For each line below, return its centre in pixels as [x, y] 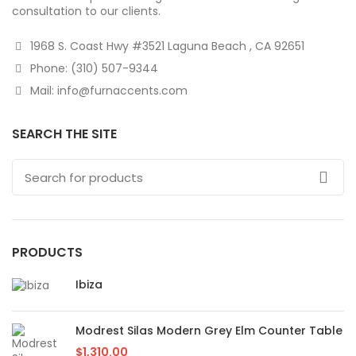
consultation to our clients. [86, 11]
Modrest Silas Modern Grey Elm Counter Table [209, 331]
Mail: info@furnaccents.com [107, 91]
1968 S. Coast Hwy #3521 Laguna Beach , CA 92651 [166, 46]
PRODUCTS [47, 252]
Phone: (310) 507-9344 [93, 68]
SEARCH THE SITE [64, 134]
